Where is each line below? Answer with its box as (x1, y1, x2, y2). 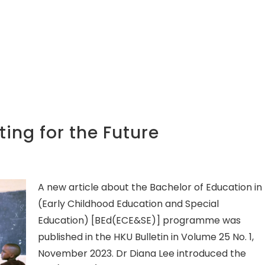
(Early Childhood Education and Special (37, 197, 219, 211)
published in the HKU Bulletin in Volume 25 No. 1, (37, 230, 254, 244)
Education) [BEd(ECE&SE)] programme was (37, 214, 241, 228)
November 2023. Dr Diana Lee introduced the (37, 247, 246, 261)
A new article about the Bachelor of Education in (37, 180, 262, 195)
